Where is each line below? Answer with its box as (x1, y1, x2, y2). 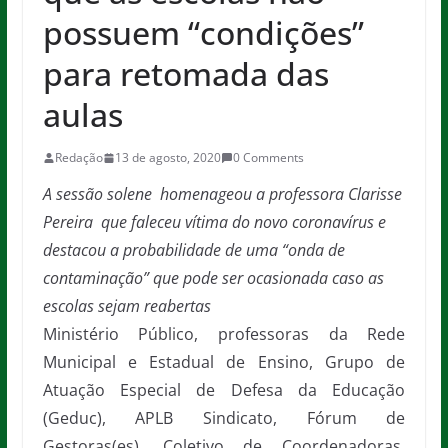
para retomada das (42, 52, 329, 95)
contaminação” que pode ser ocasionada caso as (42, 267, 384, 289)
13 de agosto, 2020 (114, 149, 221, 166)
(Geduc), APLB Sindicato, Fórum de (42, 407, 406, 429)
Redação (54, 149, 103, 166)
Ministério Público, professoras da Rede (42, 323, 406, 345)
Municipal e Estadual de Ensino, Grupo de (42, 351, 406, 373)
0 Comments (232, 149, 304, 166)
